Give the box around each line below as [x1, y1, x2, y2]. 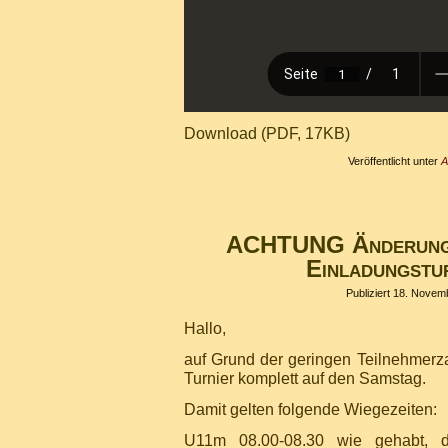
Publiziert [346, 287, 390, 299]
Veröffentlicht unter [348, 155, 438, 167]
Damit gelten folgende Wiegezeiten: [184, 400, 437, 418]
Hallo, [184, 319, 226, 337]
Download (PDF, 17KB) [184, 124, 350, 142]
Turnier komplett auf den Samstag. [184, 369, 426, 387]
